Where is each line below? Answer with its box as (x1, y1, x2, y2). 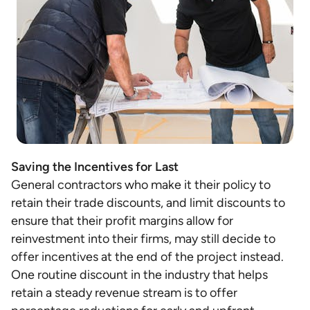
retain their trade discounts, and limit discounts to (11, 195, 285, 210)
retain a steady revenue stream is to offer (11, 285, 237, 300)
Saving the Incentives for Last (11, 159, 179, 174)
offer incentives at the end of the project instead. (11, 249, 286, 264)
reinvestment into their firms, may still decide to (11, 231, 275, 246)
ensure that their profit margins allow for (11, 213, 233, 228)
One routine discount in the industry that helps (11, 267, 268, 282)
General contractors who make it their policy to (11, 177, 271, 192)
